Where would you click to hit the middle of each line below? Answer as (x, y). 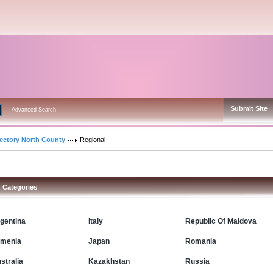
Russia (197, 261)
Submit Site (249, 108)
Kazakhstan (109, 261)
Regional (93, 140)
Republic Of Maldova (221, 221)
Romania (201, 241)
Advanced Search (34, 110)
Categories (20, 187)
